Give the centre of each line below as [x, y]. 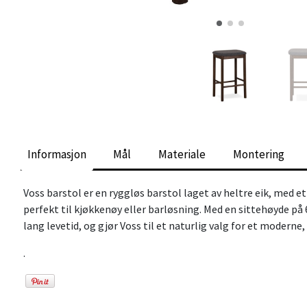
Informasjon [57, 154]
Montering [258, 154]
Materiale [182, 154]
